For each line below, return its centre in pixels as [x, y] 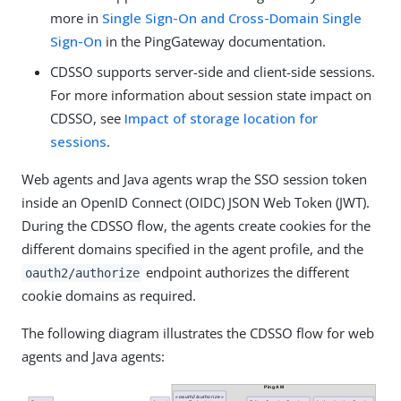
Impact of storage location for [221, 118]
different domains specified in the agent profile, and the [192, 249]
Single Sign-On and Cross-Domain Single [232, 18]
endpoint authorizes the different [246, 272]
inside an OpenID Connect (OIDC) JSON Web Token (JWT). [196, 202]
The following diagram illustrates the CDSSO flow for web [198, 333]
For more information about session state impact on [211, 95]
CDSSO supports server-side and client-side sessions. [213, 72]
